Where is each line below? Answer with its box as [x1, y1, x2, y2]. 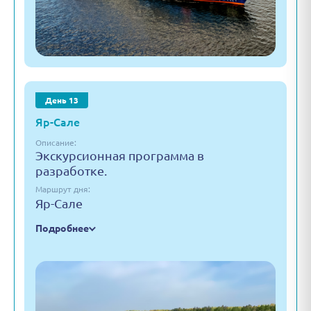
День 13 [45, 96, 78, 105]
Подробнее [35, 223, 89, 234]
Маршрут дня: [35, 185, 90, 194]
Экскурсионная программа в [35, 149, 204, 162]
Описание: [35, 138, 76, 147]
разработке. [35, 164, 107, 178]
